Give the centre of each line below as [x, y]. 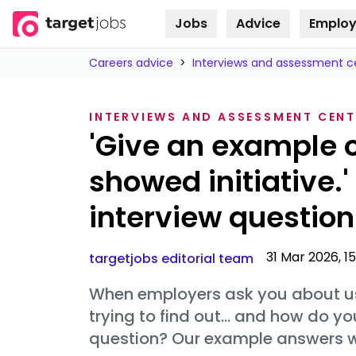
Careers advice [131, 63]
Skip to [90, 25]
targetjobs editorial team [171, 259]
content [90, 41]
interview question [222, 217]
